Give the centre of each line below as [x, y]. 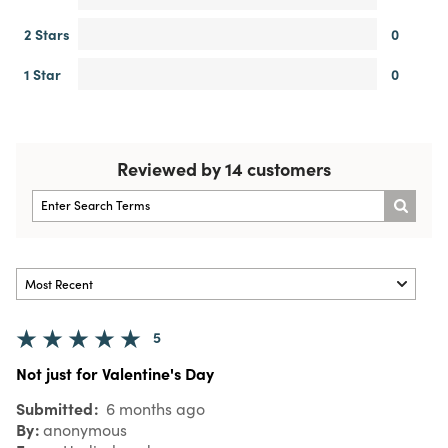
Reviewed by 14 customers [224, 168]
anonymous [85, 429]
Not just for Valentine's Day [115, 372]
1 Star [42, 73]
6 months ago [153, 408]
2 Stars [47, 33]
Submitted [56, 407]
